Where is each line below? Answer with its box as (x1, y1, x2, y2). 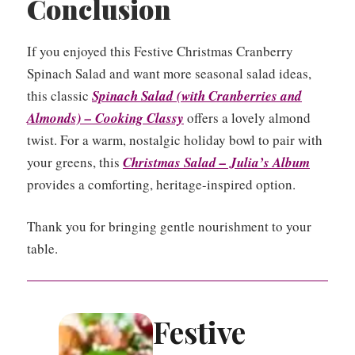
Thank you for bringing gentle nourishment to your (27, 217, 311, 236)
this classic (27, 86, 92, 105)
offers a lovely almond (184, 108, 311, 127)
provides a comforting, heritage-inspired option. (27, 174, 296, 193)
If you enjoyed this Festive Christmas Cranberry (27, 41, 293, 60)
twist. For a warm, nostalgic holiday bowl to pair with (27, 130, 323, 149)
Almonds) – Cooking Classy (27, 108, 184, 128)
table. (27, 239, 58, 258)
